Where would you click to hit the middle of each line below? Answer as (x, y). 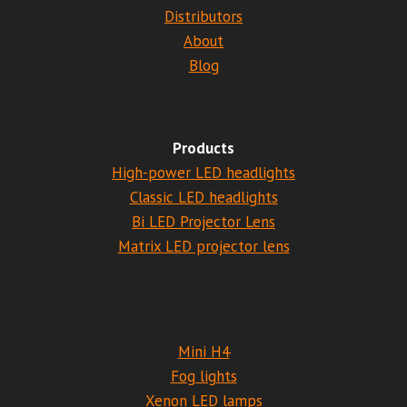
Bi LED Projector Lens (203, 222)
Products (203, 148)
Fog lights (203, 376)
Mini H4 (203, 352)
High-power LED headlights (203, 173)
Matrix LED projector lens (203, 246)
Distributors (203, 16)
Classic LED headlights (203, 197)
